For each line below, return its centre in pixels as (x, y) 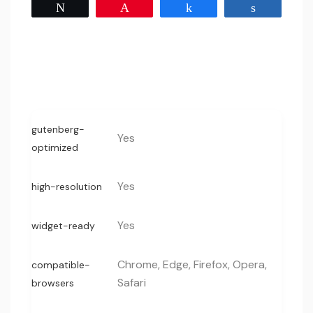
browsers (53, 283)
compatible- (61, 265)
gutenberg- (58, 129)
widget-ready (63, 226)
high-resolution (67, 187)
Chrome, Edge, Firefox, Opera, (192, 264)
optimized (55, 147)
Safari (132, 283)
